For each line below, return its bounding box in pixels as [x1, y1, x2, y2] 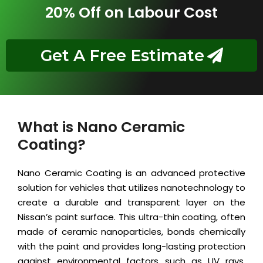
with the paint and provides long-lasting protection [18, 240, 245, 253]
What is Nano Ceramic [18, 117, 185, 138]
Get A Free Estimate [40, 46, 204, 66]
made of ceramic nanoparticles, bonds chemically [18, 225, 245, 238]
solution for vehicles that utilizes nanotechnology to [18, 181, 245, 194]
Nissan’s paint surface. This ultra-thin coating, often [18, 211, 245, 224]
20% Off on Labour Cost [45, 2, 218, 23]
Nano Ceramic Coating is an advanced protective [18, 167, 245, 180]
